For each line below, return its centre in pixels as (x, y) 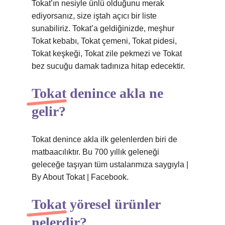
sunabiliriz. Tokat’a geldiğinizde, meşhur (103, 28)
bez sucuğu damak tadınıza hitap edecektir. (108, 66)
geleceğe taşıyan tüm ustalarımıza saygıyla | (110, 164)
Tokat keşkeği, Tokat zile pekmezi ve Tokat (107, 53)
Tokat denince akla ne (97, 93)
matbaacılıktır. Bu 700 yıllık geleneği (95, 152)
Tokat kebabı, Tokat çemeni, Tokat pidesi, (104, 41)
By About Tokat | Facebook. (80, 177)
